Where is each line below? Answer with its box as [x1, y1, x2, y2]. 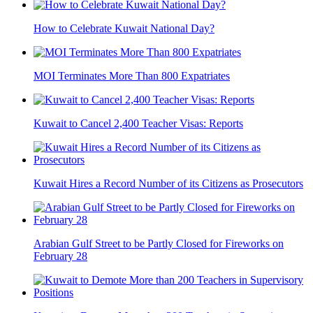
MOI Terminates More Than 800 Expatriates [34, 69, 230, 82]
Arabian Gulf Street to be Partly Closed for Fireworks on [34, 237, 284, 249]
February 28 [34, 249, 87, 262]
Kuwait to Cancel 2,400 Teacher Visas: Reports [34, 117, 243, 129]
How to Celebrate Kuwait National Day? [34, 22, 214, 34]
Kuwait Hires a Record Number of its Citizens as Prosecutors [34, 177, 303, 189]
